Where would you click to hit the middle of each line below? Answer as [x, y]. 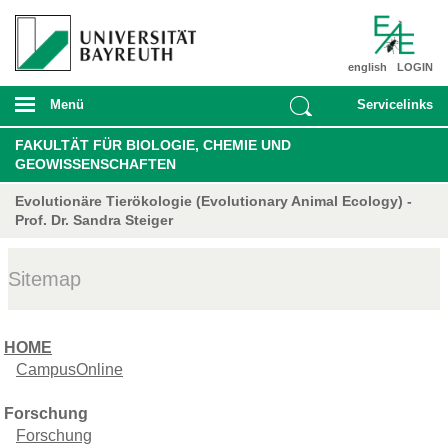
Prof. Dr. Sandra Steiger [94, 219]
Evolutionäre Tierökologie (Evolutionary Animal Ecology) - [213, 200]
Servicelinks [395, 104]
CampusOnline [69, 369]
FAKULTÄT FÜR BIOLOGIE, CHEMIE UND [153, 144]
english [367, 66]
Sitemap [44, 278]
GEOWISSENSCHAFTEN [95, 163]
